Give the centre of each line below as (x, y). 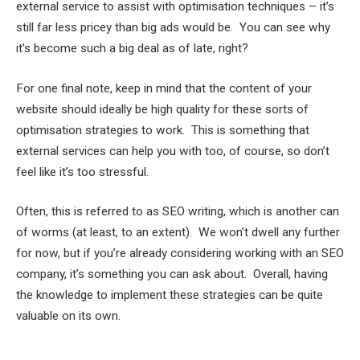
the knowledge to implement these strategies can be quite (170, 295)
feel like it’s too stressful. (82, 172)
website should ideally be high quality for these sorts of (162, 109)
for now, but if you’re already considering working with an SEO (180, 254)
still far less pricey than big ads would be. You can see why (173, 27)
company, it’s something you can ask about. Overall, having (172, 274)
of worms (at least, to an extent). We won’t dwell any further (178, 233)
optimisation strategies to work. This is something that (163, 130)
